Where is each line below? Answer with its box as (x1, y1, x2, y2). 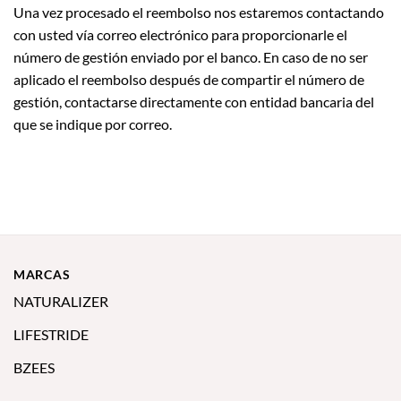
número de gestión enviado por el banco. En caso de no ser (13, 47, 368, 65)
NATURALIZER (13, 292, 108, 310)
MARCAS (13, 266, 71, 282)
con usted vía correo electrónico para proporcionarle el (13, 25, 347, 43)
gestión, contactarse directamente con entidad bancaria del (13, 92, 374, 110)
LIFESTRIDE (13, 325, 89, 343)
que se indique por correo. (13, 115, 172, 132)
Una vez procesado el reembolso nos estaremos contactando (13, 3, 384, 21)
